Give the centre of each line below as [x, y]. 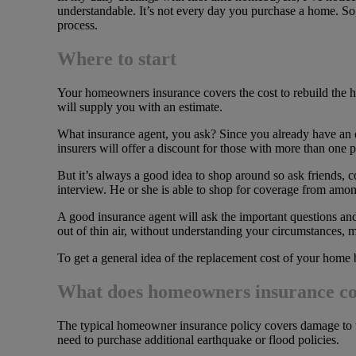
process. [77, 25]
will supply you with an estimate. [140, 106]
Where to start [117, 59]
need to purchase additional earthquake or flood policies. [198, 339]
